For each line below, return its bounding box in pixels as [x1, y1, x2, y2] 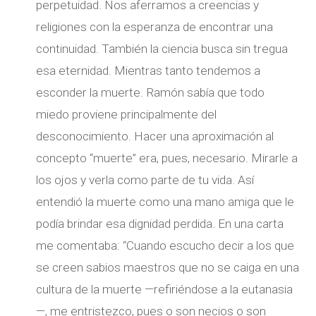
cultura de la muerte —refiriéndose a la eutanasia [36, 281, 293, 296]
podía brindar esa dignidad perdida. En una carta [36, 216, 284, 231]
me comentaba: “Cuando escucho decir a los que [36, 238, 295, 253]
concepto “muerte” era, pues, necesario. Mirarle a [36, 150, 298, 165]
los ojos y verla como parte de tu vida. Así [36, 172, 255, 187]
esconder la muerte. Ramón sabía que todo [36, 85, 265, 99]
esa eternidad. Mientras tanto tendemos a [36, 63, 261, 78]
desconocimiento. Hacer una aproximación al [36, 128, 274, 143]
